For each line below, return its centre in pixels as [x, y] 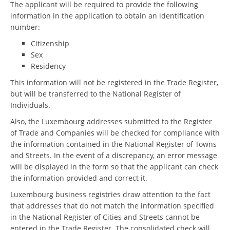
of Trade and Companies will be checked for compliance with [115, 133]
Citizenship [50, 43]
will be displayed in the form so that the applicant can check [114, 167]
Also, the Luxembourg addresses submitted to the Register [111, 121]
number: [25, 27]
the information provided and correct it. [79, 178]
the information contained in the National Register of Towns [113, 144]
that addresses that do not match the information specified [112, 206]
